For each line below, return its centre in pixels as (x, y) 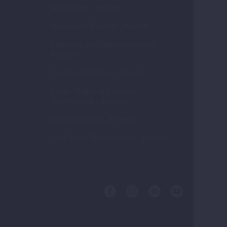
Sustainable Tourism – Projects (100, 26)
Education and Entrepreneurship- (103, 45)
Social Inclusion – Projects (93, 120)
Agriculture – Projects (86, 8)
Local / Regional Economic (94, 91)
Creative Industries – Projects (97, 73)
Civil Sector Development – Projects (109, 138)
